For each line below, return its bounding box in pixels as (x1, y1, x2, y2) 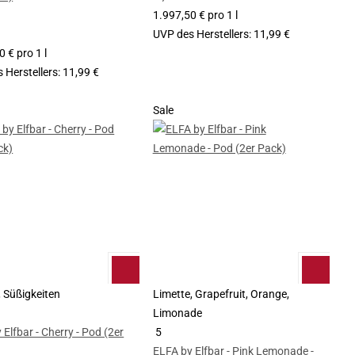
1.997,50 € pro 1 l (152, 8, 238, 21)
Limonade (152, 306, 202, 319)
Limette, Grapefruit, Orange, (152, 287, 289, 300)
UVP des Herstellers (152, 27, 249, 40)
